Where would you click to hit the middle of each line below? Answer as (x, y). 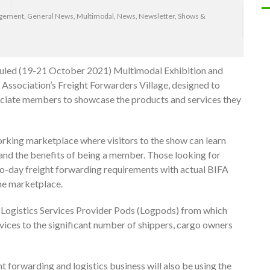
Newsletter (157, 16)
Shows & (192, 16)
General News (50, 16)
